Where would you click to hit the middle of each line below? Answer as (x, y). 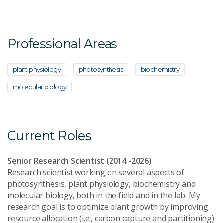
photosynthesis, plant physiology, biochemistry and (102, 183)
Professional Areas (62, 43)
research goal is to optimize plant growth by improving (108, 206)
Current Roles (49, 135)
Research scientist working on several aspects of (96, 172)
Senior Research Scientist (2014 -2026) (80, 161)
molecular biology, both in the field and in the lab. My (104, 195)
